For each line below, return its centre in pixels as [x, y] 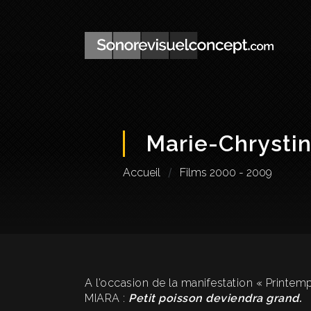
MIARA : [107, 298]
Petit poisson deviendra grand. [215, 298]
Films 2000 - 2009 [226, 173]
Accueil [142, 173]
